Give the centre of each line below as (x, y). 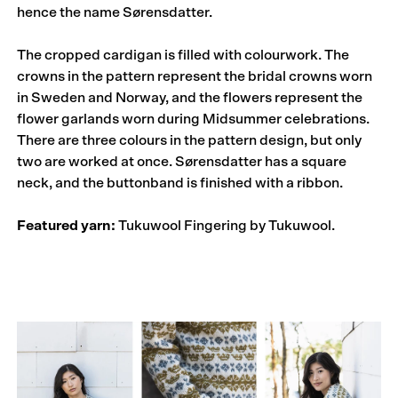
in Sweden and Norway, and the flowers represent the (190, 97)
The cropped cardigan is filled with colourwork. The (183, 55)
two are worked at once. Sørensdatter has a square (182, 161)
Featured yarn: (67, 225)
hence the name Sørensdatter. (115, 12)
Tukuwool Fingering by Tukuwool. (226, 225)
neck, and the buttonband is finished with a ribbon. (180, 183)
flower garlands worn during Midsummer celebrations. (194, 119)
